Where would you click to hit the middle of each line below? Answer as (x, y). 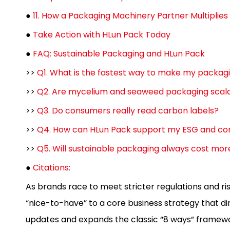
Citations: (52, 168)
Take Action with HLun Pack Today (102, 35)
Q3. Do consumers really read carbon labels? (128, 111)
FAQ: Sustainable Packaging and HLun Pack (119, 54)
